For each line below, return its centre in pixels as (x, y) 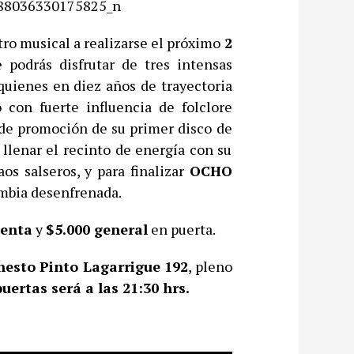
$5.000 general (96, 229)
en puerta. (181, 229)
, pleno (210, 266)
